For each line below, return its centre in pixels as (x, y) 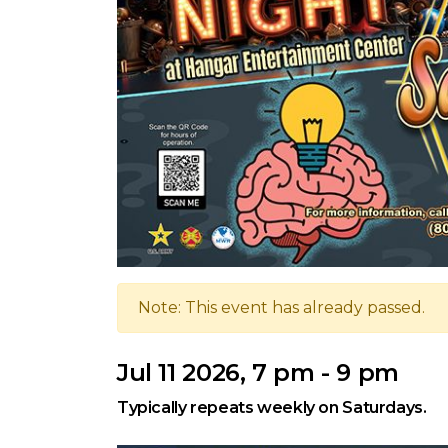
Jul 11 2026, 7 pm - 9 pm (258, 372)
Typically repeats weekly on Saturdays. (272, 407)
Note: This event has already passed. (281, 307)
